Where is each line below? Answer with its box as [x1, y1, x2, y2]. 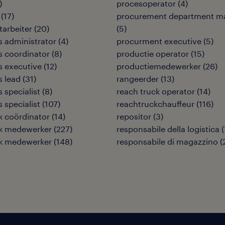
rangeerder [117, 74, 159, 83]
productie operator [117, 49, 189, 58]
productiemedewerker [117, 61, 201, 71]
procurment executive [117, 36, 201, 46]
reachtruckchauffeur [117, 99, 194, 108]
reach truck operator [117, 86, 195, 96]
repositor [117, 111, 151, 121]
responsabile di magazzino [117, 137, 218, 146]
